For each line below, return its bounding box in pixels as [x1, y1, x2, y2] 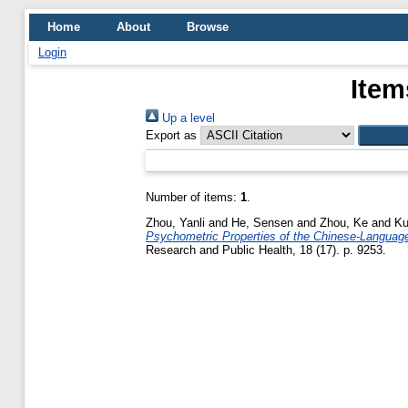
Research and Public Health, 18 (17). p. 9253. [146, 242, 386, 257]
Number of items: [146, 190, 240, 204]
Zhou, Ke [320, 215, 368, 229]
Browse [187, 20, 229, 34]
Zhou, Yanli [146, 215, 205, 229]
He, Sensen [231, 215, 293, 229]
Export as [146, 128, 197, 142]
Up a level [158, 111, 215, 125]
